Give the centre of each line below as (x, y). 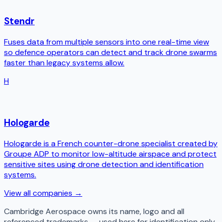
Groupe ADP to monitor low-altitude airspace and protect (110, 154)
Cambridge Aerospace (45, 212)
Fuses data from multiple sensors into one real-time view (107, 42)
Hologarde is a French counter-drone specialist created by (111, 144)
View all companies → (43, 193)
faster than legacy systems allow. (64, 62)
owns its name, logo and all (135, 212)
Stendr (19, 21)
